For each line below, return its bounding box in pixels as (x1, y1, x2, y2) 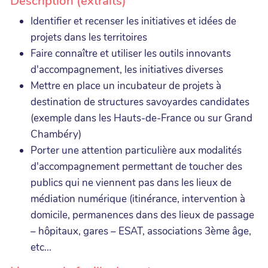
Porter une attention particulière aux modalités (31, 143, 242, 157)
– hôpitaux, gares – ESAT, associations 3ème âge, (31, 224, 251, 238)
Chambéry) (31, 127, 81, 141)
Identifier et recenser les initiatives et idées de (31, 14, 236, 28)
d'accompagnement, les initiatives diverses (31, 62, 223, 77)
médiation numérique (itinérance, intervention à (31, 191, 245, 206)
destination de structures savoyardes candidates (31, 95, 249, 109)
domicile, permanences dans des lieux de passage (31, 208, 254, 222)
